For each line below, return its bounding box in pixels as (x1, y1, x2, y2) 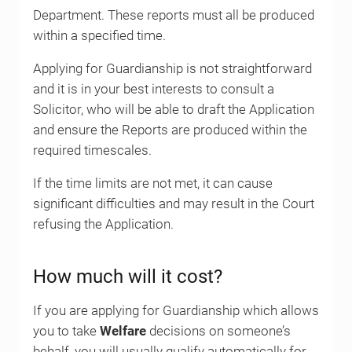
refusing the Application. (32, 216, 174, 232)
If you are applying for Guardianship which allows (32, 302, 319, 318)
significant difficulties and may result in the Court (32, 196, 314, 211)
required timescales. (32, 142, 152, 158)
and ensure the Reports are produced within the (32, 122, 307, 137)
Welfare (99, 323, 146, 339)
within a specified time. (32, 27, 166, 43)
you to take (32, 323, 100, 339)
